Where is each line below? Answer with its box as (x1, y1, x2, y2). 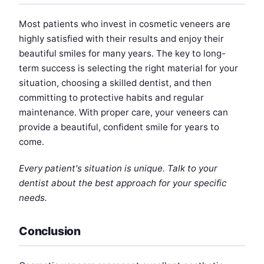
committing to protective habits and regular (19, 91, 204, 103)
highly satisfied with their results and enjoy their (19, 32, 224, 44)
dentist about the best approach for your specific (19, 177, 226, 189)
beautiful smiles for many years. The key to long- (19, 47, 226, 59)
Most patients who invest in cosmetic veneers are (19, 18, 230, 29)
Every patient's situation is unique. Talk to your (19, 162, 217, 174)
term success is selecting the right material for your (19, 62, 238, 74)
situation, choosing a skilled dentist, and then (19, 77, 212, 88)
